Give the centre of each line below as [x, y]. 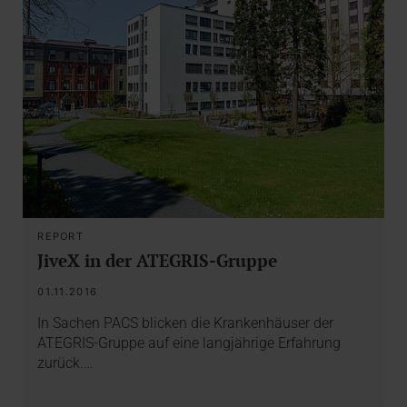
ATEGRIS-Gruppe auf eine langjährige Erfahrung [189, 342]
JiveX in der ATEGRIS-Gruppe [158, 260]
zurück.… [65, 362]
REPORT [60, 236]
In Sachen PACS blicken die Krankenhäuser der [186, 323]
